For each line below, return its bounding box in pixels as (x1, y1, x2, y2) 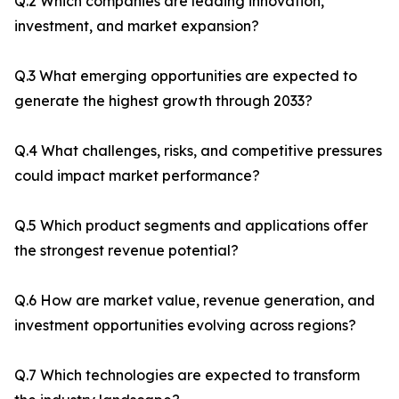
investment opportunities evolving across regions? (14, 316, 356, 335)
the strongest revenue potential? (14, 241, 239, 260)
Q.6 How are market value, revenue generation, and (14, 291, 375, 310)
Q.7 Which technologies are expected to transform (14, 366, 360, 385)
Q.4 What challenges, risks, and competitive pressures (14, 142, 382, 160)
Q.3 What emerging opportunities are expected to (14, 67, 357, 85)
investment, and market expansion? (14, 17, 259, 36)
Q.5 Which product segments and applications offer (14, 216, 368, 235)
